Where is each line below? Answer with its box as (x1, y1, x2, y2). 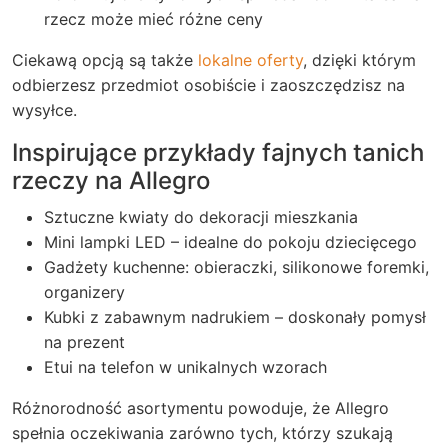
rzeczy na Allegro (12, 166, 210, 195)
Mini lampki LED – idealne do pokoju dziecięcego (44, 232, 417, 252)
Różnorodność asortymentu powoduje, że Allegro (12, 398, 389, 418)
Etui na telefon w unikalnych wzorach (44, 357, 327, 377)
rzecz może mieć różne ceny (44, 9, 263, 29)
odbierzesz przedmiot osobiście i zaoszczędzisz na (12, 75, 405, 95)
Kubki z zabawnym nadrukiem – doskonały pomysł (44, 307, 426, 327)
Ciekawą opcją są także (12, 50, 198, 70)
